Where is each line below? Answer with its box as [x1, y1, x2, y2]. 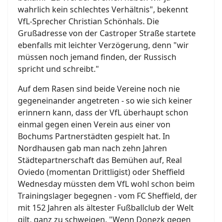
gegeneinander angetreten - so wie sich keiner [18, 95, 192, 106]
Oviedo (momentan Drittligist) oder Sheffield [18, 166, 185, 177]
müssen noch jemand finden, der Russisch [18, 51, 176, 62]
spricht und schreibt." [18, 63, 99, 74]
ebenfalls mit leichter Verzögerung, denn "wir [18, 39, 189, 51]
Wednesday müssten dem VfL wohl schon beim [18, 178, 195, 189]
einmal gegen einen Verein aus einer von [18, 118, 170, 130]
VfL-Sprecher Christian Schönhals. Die [18, 15, 159, 27]
